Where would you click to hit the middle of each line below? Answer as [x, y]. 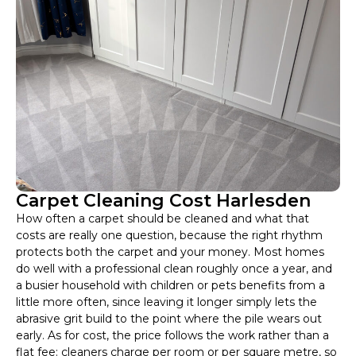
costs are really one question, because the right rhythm [169, 236]
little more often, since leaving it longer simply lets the [166, 302]
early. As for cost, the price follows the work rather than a [172, 336]
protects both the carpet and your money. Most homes [170, 252]
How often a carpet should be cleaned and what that [163, 219]
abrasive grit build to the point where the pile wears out [169, 319]
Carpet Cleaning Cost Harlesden [163, 201]
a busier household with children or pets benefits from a [170, 286]
